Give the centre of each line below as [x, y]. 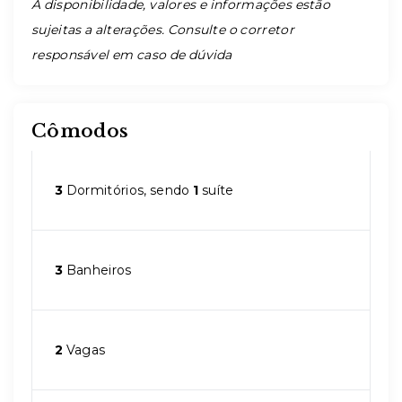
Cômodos [80, 131]
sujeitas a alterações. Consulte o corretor [163, 30]
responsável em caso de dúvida [132, 55]
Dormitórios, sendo [128, 190]
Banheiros [97, 270]
